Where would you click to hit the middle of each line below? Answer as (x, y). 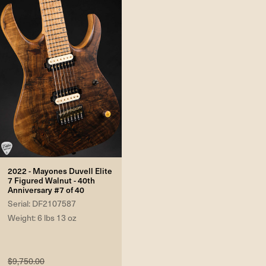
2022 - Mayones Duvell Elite (60, 171)
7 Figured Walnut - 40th (51, 180)
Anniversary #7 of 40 (46, 190)
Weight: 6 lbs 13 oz (42, 218)
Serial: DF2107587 (42, 204)
